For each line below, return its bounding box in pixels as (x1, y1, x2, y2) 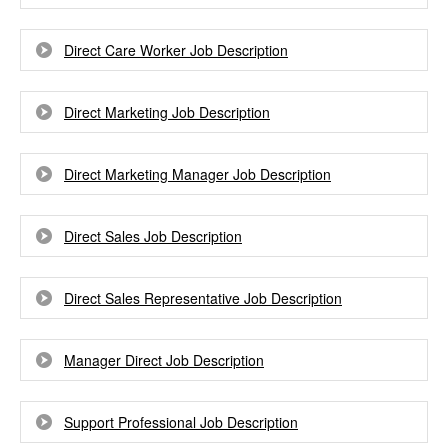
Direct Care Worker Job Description (64, 40, 288, 60)
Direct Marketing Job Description (64, 102, 270, 122)
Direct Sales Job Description (64, 226, 242, 246)
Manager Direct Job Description (64, 350, 264, 370)
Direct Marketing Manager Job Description (64, 164, 331, 184)
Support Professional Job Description (64, 412, 298, 432)
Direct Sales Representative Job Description (64, 288, 342, 308)
